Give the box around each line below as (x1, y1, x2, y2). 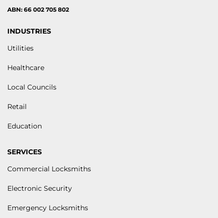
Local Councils (7, 83, 56, 92)
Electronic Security (7, 184, 72, 193)
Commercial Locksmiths (7, 164, 91, 174)
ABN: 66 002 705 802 (7, 6, 69, 14)
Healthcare (7, 63, 44, 73)
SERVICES (7, 147, 42, 157)
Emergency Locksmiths (7, 203, 88, 213)
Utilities (7, 44, 34, 53)
